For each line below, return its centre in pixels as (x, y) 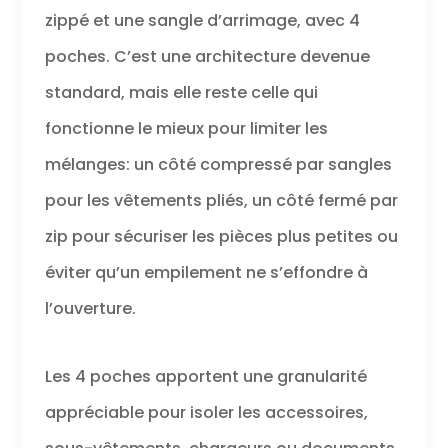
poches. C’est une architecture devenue (207, 56)
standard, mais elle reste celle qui (181, 92)
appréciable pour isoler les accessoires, (206, 412)
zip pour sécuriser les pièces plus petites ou (221, 236)
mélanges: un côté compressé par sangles (218, 164)
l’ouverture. (90, 308)
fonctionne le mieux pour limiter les (186, 128)
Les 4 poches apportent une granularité (205, 376)
